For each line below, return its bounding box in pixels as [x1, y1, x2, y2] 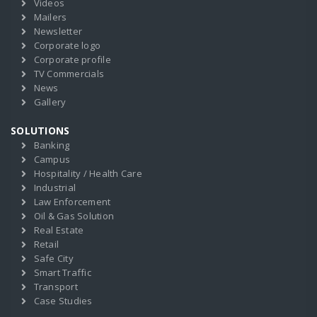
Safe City [33, 252, 74, 265]
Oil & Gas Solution [33, 209, 114, 222]
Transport [33, 280, 78, 293]
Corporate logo [33, 39, 100, 52]
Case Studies [33, 294, 93, 307]
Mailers [33, 11, 67, 23]
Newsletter [33, 25, 82, 38]
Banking [33, 139, 70, 151]
